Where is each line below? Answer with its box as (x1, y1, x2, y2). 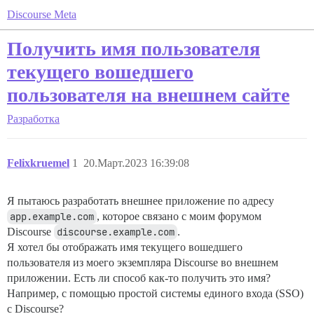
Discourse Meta (7, 8, 76, 20)
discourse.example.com (57, 226, 175, 238)
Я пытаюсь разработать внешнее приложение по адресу (7, 195, 274, 207)
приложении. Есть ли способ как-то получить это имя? (7, 272, 271, 284)
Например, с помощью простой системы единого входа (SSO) (7, 287, 303, 299)
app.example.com (10, 210, 94, 223)
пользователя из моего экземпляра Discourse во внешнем (7, 257, 278, 268)
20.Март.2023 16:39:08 (83, 157, 189, 169)
